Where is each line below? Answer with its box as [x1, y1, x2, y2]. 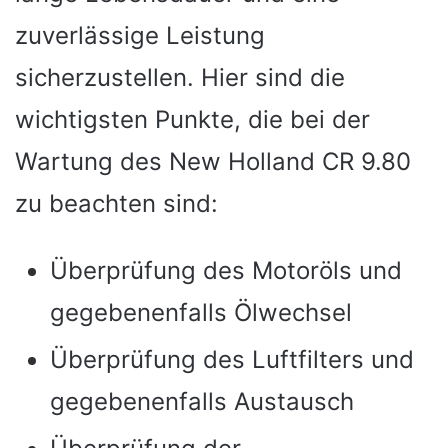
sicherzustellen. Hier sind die [15, 62, 345, 92]
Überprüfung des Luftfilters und [50, 344, 414, 374]
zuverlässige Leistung [15, 20, 265, 50]
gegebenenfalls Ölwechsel [50, 297, 352, 327]
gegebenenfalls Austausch [50, 386, 354, 416]
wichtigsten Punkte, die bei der [15, 104, 370, 134]
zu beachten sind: [15, 188, 218, 218]
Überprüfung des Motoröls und [50, 255, 402, 285]
